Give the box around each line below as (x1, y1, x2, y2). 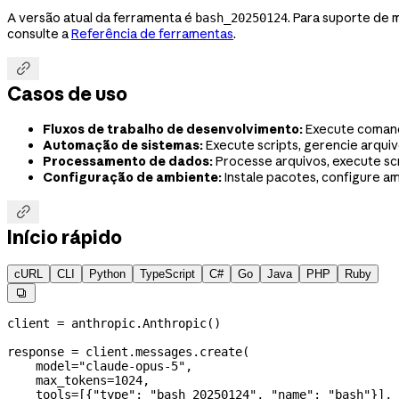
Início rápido (7, 225, 122, 249)
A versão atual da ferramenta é (7, 9, 195, 26)
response (7, 344, 71, 359)
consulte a (7, 25, 71, 42)
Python (89, 266, 126, 281)
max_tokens (7, 372, 107, 387)
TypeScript (140, 266, 195, 281)
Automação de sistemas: (43, 136, 203, 153)
